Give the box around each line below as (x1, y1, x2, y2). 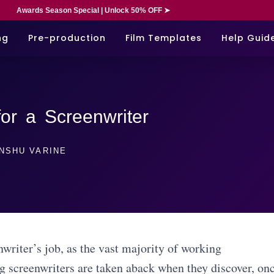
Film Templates (125, 31, 202, 44)
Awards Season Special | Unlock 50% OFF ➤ (16, 6, 170, 15)
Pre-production (28, 31, 106, 44)
